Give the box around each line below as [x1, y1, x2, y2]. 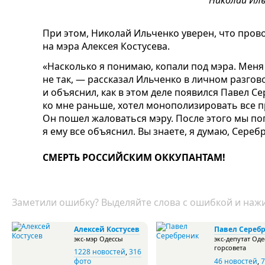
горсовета [214, 243, 246, 252]
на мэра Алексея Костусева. [43, 40, 170, 53]
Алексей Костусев [74, 224, 140, 234]
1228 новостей [74, 247, 125, 257]
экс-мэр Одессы [74, 234, 123, 243]
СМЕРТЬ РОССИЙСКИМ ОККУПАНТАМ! [43, 151, 225, 164]
